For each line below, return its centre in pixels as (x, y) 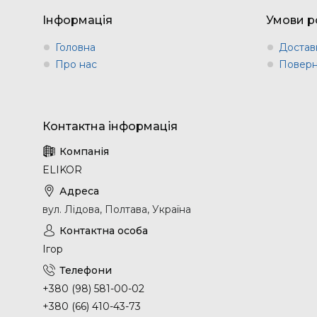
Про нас (76, 64)
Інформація (77, 20)
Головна (75, 47)
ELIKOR (62, 169)
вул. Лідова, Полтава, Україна (117, 209)
